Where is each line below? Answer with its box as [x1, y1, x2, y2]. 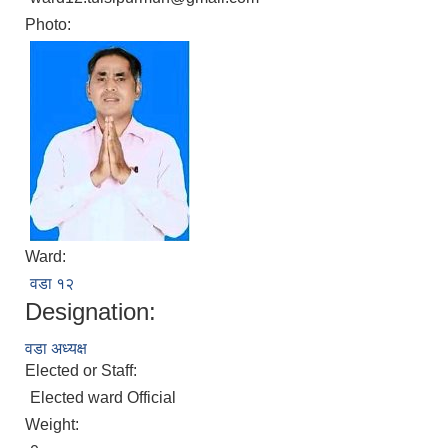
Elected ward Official [30, 389, 176, 407]
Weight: [25, 416, 83, 434]
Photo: [25, 16, 75, 34]
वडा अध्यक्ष [25, 340, 87, 358]
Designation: [25, 298, 156, 326]
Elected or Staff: [25, 362, 141, 380]
